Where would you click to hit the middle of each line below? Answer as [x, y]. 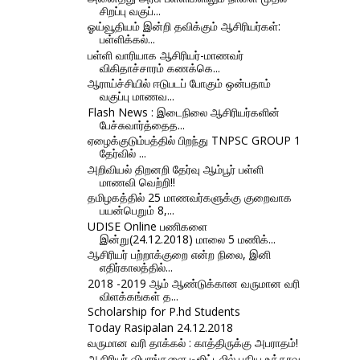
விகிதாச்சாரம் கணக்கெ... [160, 67]
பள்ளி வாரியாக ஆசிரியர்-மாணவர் [165, 55]
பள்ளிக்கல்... [127, 39]
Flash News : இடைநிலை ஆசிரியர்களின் [183, 112]
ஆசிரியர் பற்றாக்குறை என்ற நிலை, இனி [179, 255]
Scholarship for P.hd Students [164, 312]
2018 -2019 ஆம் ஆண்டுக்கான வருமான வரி [193, 283]
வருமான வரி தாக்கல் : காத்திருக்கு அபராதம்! [192, 343]
